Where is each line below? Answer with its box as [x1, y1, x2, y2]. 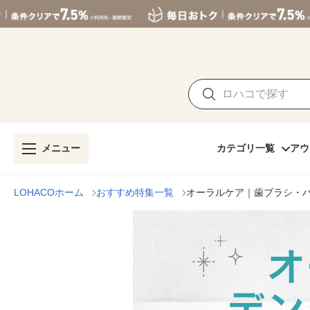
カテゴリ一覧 [217, 143, 275, 154]
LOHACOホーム [14, 187, 84, 198]
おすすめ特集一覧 [96, 187, 174, 198]
